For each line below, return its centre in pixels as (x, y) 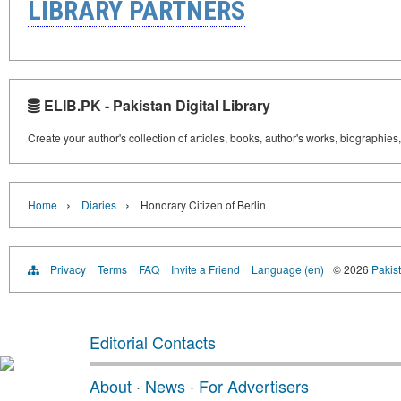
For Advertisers (254, 386)
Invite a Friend (205, 269)
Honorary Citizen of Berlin (203, 205)
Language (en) (288, 269)
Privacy (68, 269)
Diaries (99, 205)
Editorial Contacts (153, 342)
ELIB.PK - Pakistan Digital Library (155, 105)
